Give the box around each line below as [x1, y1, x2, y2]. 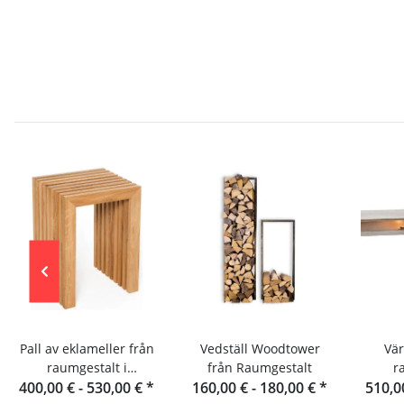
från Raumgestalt [207, 359, 312, 377]
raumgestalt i [46, 359, 127, 377]
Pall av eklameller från [19, 340, 154, 358]
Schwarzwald [47, 378, 126, 396]
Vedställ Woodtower [199, 340, 320, 358]
